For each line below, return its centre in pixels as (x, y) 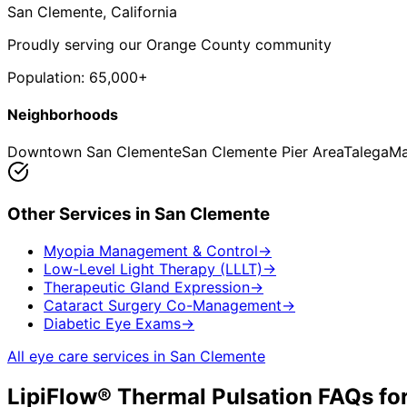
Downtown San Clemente (94, 152)
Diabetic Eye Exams (112, 323)
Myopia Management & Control (151, 250)
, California (140, 11)
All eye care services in (89, 356)
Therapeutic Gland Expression (147, 287)
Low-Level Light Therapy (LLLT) (153, 268)
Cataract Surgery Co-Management (163, 305)
